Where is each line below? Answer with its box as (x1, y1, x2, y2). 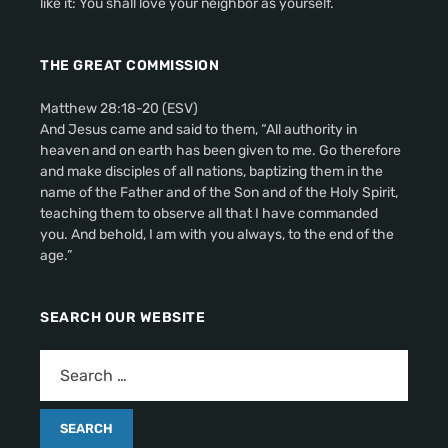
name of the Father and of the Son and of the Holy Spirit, (40, 183, 398, 201)
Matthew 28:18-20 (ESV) (40, 99, 198, 117)
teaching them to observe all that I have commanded (40, 204, 378, 222)
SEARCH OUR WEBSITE (40, 308, 205, 326)
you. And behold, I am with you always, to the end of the (40, 225, 394, 243)
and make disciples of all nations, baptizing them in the (40, 162, 383, 180)
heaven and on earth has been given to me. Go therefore (40, 141, 401, 159)
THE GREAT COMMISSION (40, 56, 219, 74)
